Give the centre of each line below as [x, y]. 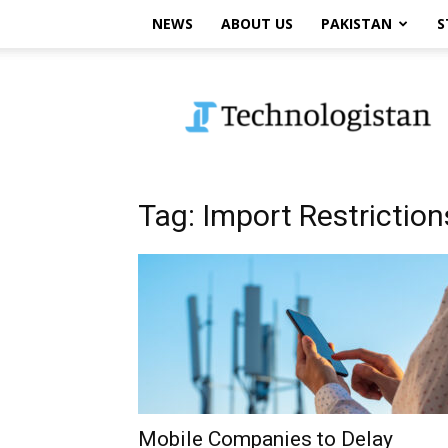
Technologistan [239, 81]
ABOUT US [257, 23]
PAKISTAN [356, 23]
